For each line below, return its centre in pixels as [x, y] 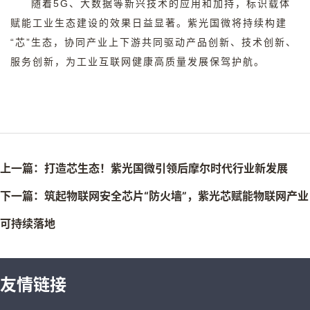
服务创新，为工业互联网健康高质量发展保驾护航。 [138, 62]
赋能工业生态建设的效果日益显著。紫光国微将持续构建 [149, 23]
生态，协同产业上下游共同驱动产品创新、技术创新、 [164, 42]
